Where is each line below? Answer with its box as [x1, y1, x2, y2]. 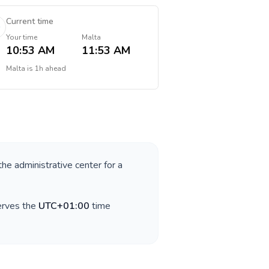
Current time [5, 16, 53, 27]
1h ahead [34, 64, 66, 73]
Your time [5, 32, 37, 42]
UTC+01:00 [38, 199, 89, 213]
